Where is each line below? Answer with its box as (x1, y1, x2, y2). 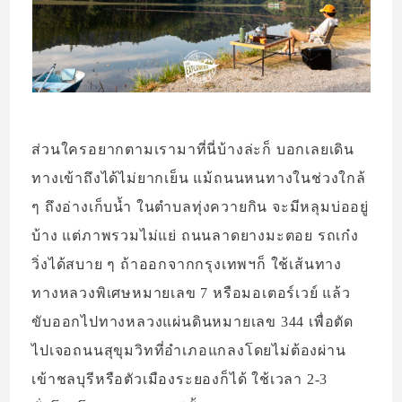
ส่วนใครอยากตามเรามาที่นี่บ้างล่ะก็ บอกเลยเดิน (31, 142, 355, 158)
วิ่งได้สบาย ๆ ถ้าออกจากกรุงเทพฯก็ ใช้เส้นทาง (31, 257, 343, 273)
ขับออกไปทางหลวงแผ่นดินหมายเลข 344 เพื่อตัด (31, 314, 354, 330)
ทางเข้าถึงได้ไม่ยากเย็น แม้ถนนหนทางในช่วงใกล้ (31, 170, 366, 187)
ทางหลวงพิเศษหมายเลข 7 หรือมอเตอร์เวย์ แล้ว (31, 285, 351, 301)
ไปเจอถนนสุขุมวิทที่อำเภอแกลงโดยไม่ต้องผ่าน (31, 343, 346, 359)
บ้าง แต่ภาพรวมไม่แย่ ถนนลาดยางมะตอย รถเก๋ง (31, 228, 359, 244)
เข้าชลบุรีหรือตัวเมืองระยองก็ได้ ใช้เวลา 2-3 (31, 371, 328, 388)
